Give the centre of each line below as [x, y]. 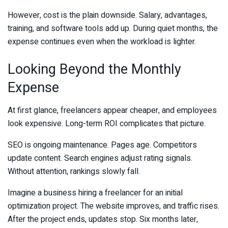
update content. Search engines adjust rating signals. [100, 158]
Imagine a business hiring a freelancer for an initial [95, 193]
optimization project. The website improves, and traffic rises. [113, 206]
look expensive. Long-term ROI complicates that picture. [107, 123]
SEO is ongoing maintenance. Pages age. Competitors [102, 145]
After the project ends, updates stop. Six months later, [103, 219]
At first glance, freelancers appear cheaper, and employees [112, 110]
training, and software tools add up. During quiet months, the [113, 29]
